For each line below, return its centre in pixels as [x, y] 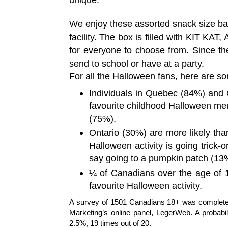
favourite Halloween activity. [147, 186]
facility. [84, 37]
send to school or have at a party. [139, 63]
